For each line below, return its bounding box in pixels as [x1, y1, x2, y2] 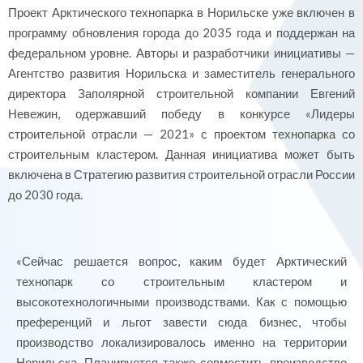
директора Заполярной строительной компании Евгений [8, 86, 355, 101]
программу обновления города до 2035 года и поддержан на [8, 25, 355, 41]
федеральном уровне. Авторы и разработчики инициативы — [8, 45, 355, 61]
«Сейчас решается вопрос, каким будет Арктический [16, 253, 347, 268]
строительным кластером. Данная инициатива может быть [8, 147, 355, 162]
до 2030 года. [8, 187, 83, 203]
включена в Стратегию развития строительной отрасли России [8, 167, 355, 182]
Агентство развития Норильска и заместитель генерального [8, 66, 355, 81]
